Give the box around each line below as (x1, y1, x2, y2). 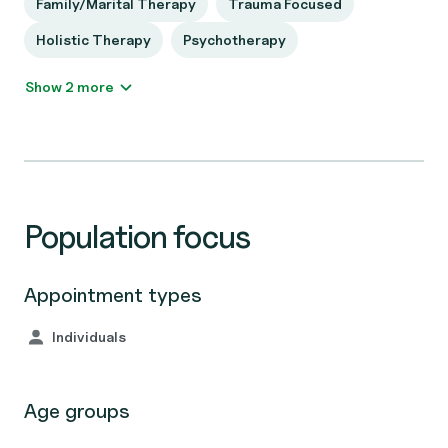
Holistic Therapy (36, 31, 151, 48)
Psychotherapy (183, 31, 286, 48)
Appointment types (24, 283, 202, 307)
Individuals (52, 328, 126, 345)
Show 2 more (77, 78, 114, 95)
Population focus (24, 217, 250, 256)
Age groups (24, 399, 130, 423)
